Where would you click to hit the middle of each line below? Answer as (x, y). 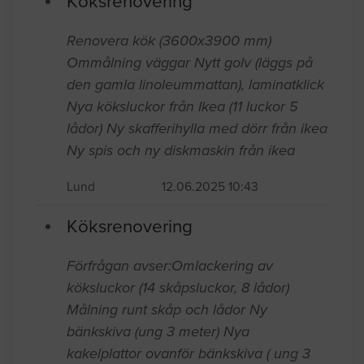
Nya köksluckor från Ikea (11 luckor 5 (182, 175)
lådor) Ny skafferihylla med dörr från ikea (197, 197)
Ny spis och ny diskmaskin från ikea (181, 219)
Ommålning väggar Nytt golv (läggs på (190, 131)
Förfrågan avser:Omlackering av (170, 334)
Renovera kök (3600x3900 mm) (169, 109)
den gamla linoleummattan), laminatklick (195, 153)
